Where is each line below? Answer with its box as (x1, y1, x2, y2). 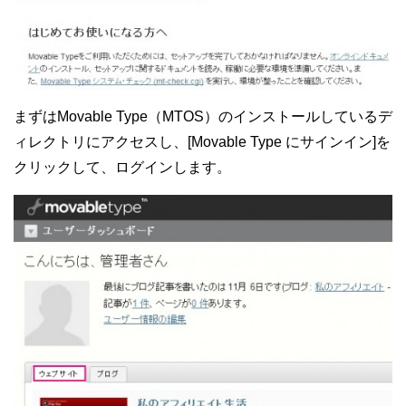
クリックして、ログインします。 (14, 159, 231, 175)
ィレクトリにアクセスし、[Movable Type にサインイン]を (14, 133, 391, 150)
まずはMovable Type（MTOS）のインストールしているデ (14, 108, 392, 124)
